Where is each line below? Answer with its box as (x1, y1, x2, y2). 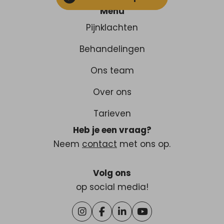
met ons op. (117, 138, 170, 150)
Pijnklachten (86, 21, 138, 34)
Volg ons (93, 167, 131, 179)
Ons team (90, 64, 134, 77)
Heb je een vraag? (72, 124, 151, 136)
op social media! (75, 181, 148, 193)
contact (82, 138, 117, 150)
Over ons (92, 86, 131, 98)
